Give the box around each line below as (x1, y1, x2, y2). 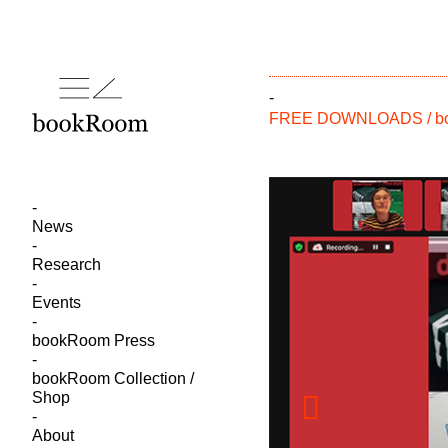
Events (32, 294, 81, 311)
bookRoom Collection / (32, 370, 194, 387)
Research (32, 256, 101, 273)
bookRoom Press (32, 332, 155, 349)
